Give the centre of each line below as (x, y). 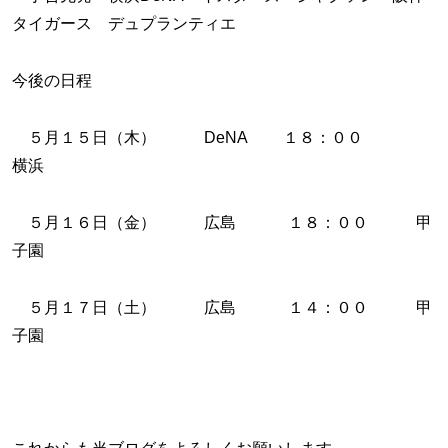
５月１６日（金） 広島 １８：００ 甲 (222, 222)
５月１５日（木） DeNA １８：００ (219, 137)
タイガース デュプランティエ (132, 24)
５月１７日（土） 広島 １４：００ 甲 (222, 307)
